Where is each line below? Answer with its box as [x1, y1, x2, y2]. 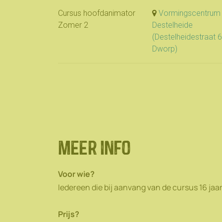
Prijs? [58, 209, 81, 220]
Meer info [58, 137, 130, 158]
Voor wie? [58, 168, 95, 179]
